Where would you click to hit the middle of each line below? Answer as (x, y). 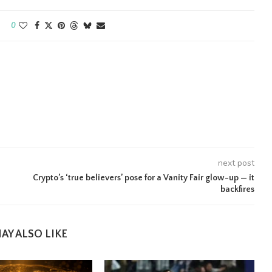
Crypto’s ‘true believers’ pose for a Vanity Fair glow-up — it (144, 178)
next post (236, 163)
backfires (237, 189)
